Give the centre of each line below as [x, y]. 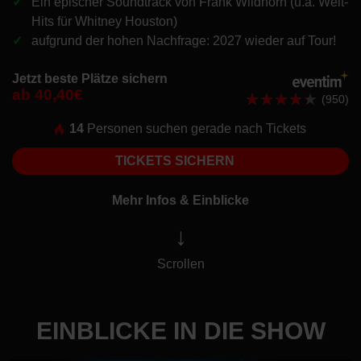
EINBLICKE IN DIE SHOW [180, 330]
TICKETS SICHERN [176, 160]
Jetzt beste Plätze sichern [90, 79]
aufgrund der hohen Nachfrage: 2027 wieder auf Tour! [184, 41]
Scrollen [180, 263]
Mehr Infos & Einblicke [180, 200]
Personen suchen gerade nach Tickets [195, 129]
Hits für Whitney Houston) [104, 21]
